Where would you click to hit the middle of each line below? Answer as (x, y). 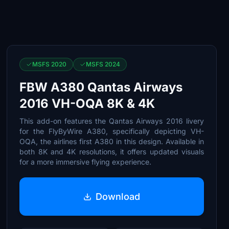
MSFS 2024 (103, 64)
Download (118, 196)
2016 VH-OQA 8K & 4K (87, 104)
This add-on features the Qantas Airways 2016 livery (112, 121)
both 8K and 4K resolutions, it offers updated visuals (112, 152)
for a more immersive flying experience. (86, 162)
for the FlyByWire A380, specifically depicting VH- (112, 131)
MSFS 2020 (50, 64)
